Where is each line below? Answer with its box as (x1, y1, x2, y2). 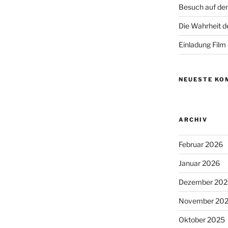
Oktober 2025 (178, 215, 225, 224)
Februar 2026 (178, 139, 223, 149)
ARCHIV (178, 116, 208, 123)
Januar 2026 (178, 158, 220, 167)
